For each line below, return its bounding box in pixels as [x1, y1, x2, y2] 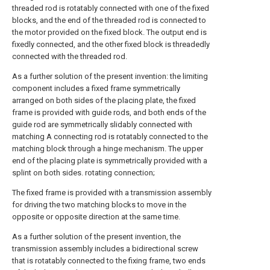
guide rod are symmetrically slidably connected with [12, 119, 192, 129]
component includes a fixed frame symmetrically [12, 83, 180, 93]
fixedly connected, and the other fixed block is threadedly [12, 39, 210, 49]
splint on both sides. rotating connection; [12, 168, 155, 177]
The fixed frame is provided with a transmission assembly [12, 187, 212, 197]
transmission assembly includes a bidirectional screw [12, 243, 198, 253]
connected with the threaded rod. [12, 51, 127, 61]
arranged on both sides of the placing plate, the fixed [12, 95, 196, 105]
